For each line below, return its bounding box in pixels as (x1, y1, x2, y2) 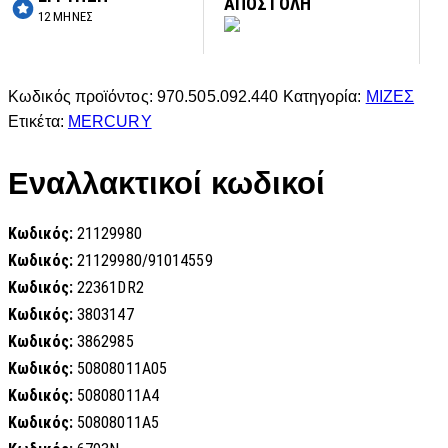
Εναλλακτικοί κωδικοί (8, 166, 325, 202)
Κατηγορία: (282, 88, 366, 106)
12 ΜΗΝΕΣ (38, 8, 93, 24)
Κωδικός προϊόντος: (8, 88, 157, 106)
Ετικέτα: (8, 113, 68, 131)
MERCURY (67, 113, 152, 131)
